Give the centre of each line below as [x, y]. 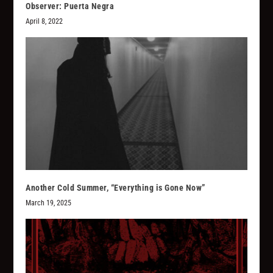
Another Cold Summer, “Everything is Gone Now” [115, 187]
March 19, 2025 [49, 203]
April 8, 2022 [44, 21]
